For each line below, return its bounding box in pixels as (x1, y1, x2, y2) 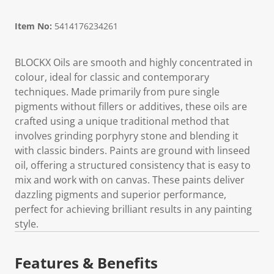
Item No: (15, 20, 52, 32)
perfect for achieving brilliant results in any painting (15, 202, 252, 216)
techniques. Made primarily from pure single (15, 85, 220, 98)
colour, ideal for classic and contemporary (15, 70, 209, 84)
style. (15, 217, 39, 231)
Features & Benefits (15, 253, 158, 273)
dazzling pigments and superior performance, (15, 188, 226, 201)
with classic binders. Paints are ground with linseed (15, 144, 250, 157)
